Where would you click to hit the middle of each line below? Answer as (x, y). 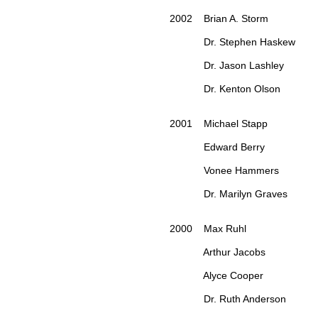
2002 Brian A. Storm (220, 19)
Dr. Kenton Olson (226, 89)
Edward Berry (219, 147)
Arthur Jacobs (219, 252)
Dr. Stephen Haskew (234, 42)
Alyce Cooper (218, 276)
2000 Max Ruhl (209, 229)
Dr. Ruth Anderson (229, 299)
